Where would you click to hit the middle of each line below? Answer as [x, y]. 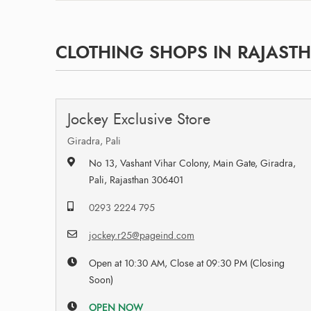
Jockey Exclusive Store [139, 119]
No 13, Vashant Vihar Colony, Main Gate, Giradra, [193, 163]
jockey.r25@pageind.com [142, 235]
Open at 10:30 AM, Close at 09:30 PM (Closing [187, 263]
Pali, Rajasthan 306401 [136, 180]
